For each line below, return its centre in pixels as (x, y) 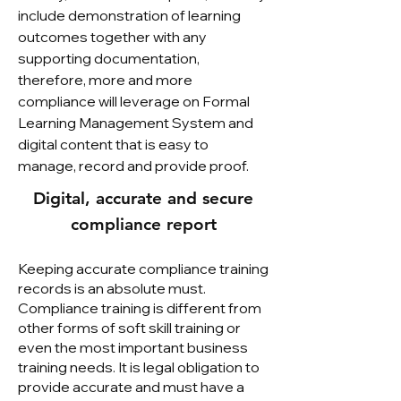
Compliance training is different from (140, 308)
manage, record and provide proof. (133, 166)
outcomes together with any (112, 37)
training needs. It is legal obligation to (139, 367)
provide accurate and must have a (131, 387)
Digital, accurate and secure (143, 198)
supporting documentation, (109, 58)
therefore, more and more (105, 80)
